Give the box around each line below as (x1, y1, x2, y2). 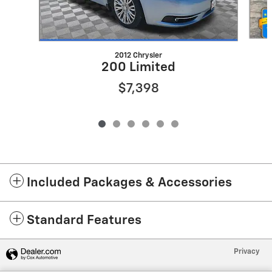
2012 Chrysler (114, 52, 162, 60)
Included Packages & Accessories (27, 177, 232, 190)
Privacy (234, 248, 260, 256)
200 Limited (101, 61, 175, 75)
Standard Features (27, 214, 141, 228)
